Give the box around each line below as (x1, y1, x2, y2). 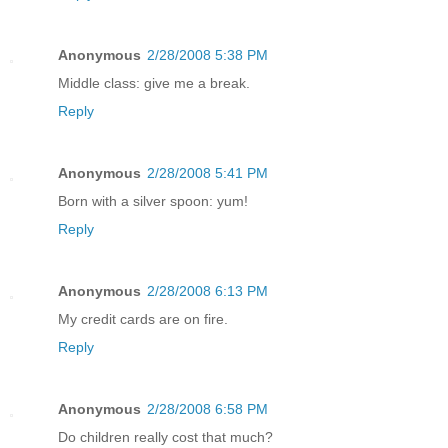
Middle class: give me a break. (58, 74, 250, 91)
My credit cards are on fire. (58, 310, 228, 327)
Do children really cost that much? (58, 428, 273, 445)
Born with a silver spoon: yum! (58, 192, 248, 209)
